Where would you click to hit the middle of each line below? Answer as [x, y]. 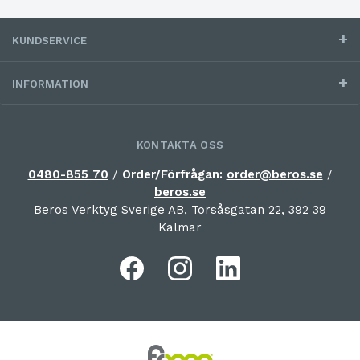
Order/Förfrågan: [174, 174]
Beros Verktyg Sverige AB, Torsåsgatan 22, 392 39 [180, 209]
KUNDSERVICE [49, 40]
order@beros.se [274, 174]
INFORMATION [50, 84]
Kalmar [180, 227]
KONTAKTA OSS [180, 145]
